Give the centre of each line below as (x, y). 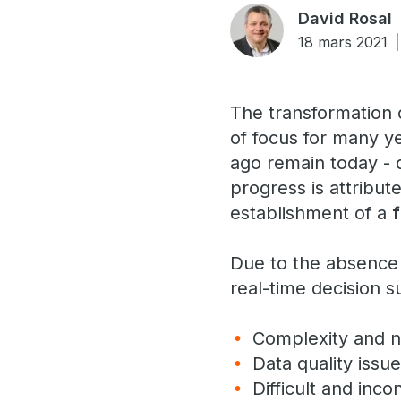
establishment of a (311, 213)
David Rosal (346, 18)
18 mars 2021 (343, 42)
